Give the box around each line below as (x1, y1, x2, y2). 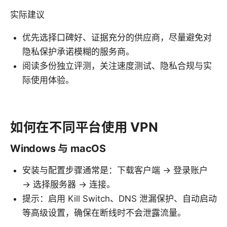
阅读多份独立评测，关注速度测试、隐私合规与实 (22, 60, 212, 71)
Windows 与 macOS (10, 142, 106, 155)
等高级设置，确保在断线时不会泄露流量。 (22, 207, 186, 218)
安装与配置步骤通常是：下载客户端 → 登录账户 (22, 165, 208, 175)
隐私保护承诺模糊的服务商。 (22, 46, 134, 57)
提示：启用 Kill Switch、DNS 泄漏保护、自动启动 (22, 193, 217, 204)
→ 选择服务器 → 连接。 (22, 179, 115, 190)
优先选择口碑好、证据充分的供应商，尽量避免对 (22, 32, 212, 43)
